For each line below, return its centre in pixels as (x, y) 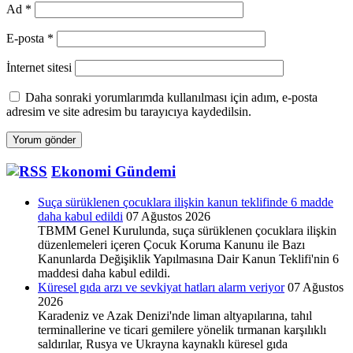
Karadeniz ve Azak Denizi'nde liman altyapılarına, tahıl (175, 315)
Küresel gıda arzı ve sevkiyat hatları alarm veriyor (161, 287)
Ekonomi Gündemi (113, 172)
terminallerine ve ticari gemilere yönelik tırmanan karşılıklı (182, 329)
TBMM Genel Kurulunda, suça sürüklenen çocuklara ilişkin (187, 230)
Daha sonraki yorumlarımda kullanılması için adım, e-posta (171, 98)
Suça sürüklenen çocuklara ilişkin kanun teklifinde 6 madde (186, 202)
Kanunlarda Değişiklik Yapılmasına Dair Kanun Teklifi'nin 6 (188, 258)
